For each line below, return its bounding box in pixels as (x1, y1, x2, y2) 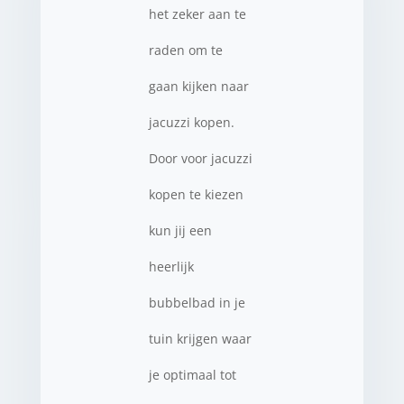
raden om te (148, 41, 223, 59)
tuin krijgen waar (148, 330, 252, 347)
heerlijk (148, 258, 194, 275)
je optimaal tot (148, 366, 236, 383)
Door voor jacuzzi (148, 150, 252, 167)
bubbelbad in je (148, 294, 245, 311)
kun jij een (148, 222, 212, 239)
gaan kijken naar (148, 78, 249, 95)
